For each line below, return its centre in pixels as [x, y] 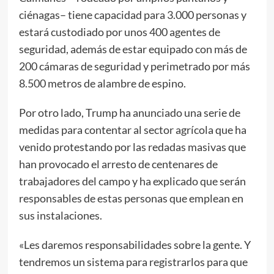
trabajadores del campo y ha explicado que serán [132, 181]
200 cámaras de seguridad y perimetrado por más [134, 66]
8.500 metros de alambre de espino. [102, 83]
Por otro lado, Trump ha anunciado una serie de [129, 112]
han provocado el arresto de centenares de [118, 164]
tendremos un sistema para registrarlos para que [133, 261]
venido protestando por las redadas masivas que [132, 146]
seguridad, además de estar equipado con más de [133, 49]
